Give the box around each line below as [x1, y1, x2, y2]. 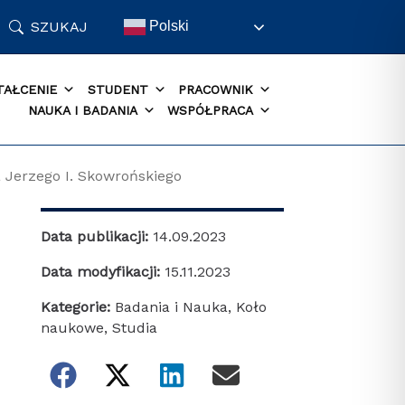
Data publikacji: [40, 228, 153, 245]
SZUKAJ [31, 17, 89, 35]
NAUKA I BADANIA [27, 103, 137, 118]
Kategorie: [40, 298, 110, 316]
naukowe [40, 319, 104, 336]
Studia [111, 319, 157, 336]
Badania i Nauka [114, 298, 228, 316]
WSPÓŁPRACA [167, 103, 254, 118]
